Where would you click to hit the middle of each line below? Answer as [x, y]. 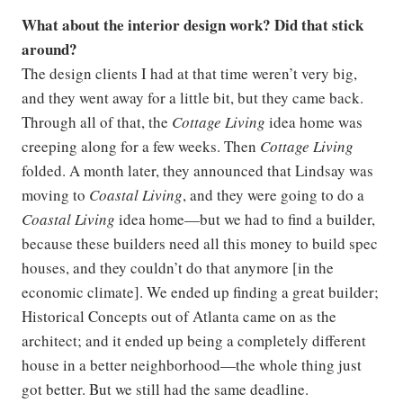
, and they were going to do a [273, 195]
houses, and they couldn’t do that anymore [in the [178, 268]
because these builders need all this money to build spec [200, 244]
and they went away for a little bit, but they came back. [193, 98]
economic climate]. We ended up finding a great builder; [200, 292]
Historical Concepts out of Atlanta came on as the [179, 317]
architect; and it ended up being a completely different [194, 341]
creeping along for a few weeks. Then [141, 147]
